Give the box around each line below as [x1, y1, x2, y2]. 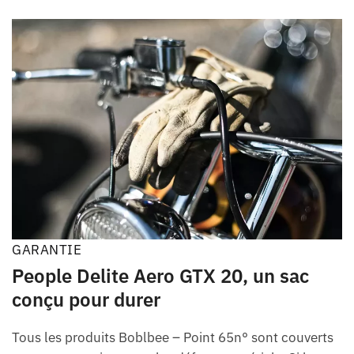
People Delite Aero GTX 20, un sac [12, 263, 309, 289]
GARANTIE [12, 241, 81, 259]
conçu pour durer [12, 287, 160, 313]
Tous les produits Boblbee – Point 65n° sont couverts [12, 329, 333, 347]
